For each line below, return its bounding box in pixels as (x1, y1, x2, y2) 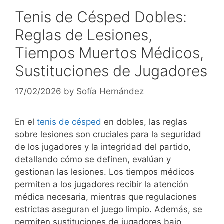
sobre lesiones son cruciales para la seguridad (15, 129, 201, 140)
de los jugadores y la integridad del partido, (15, 142, 191, 152)
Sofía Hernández (76, 86, 144, 97)
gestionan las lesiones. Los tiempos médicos (15, 167, 194, 177)
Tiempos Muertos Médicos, (15, 43, 204, 62)
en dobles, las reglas (101, 117, 187, 127)
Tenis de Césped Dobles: (15, 7, 187, 26)
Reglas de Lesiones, (15, 25, 152, 44)
